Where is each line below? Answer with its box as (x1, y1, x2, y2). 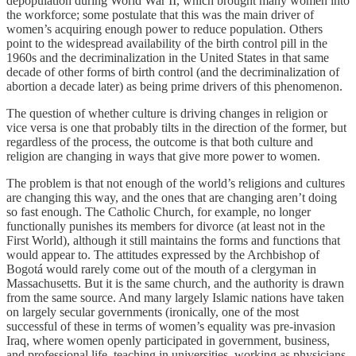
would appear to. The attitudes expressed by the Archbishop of (6, 247, 319, 261)
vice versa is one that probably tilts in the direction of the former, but (6, 120, 346, 134)
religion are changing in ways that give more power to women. (6, 149, 320, 163)
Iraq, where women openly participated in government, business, (6, 333, 330, 347)
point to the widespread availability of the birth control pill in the (6, 36, 327, 50)
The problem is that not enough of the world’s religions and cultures (6, 176, 345, 190)
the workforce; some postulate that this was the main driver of (6, 7, 314, 21)
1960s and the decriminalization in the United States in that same (6, 50, 329, 64)
